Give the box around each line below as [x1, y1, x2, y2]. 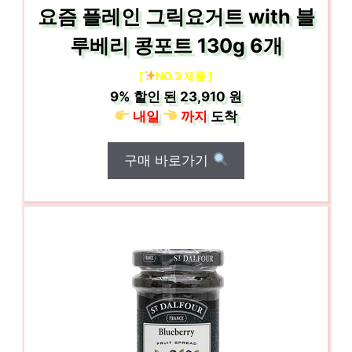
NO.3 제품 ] [156, 68, 214, 82]
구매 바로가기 [124, 152, 213, 168]
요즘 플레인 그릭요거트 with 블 [37, 4, 315, 28]
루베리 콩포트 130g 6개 [69, 33, 283, 57]
